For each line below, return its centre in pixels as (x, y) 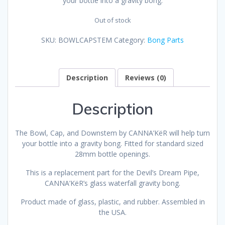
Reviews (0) (145, 77)
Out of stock (113, 20)
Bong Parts (165, 40)
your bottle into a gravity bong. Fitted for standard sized (113, 143)
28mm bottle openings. (113, 154)
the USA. (113, 212)
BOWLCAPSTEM (85, 40)
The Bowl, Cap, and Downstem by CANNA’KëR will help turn (113, 133)
